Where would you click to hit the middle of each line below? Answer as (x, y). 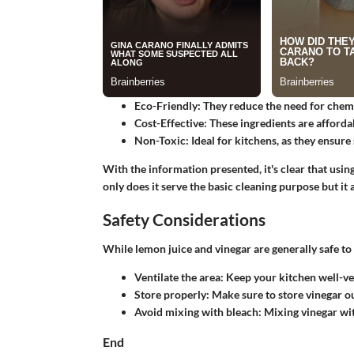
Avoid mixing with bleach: (198, 312)
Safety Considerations (184, 219)
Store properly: (171, 295)
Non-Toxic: (161, 140)
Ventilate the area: (179, 277)
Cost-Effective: (170, 122)
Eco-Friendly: (167, 105)
